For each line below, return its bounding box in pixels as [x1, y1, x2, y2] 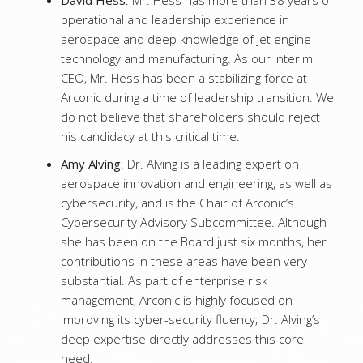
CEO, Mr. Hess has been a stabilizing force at [61, 70, 307, 86]
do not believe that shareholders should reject [61, 109, 320, 125]
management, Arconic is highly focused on [61, 292, 293, 308]
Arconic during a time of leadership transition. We [61, 89, 334, 105]
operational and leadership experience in [61, 11, 289, 28]
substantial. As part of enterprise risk [61, 272, 267, 288]
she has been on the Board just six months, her [61, 233, 327, 250]
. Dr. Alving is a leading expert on [121, 156, 299, 172]
